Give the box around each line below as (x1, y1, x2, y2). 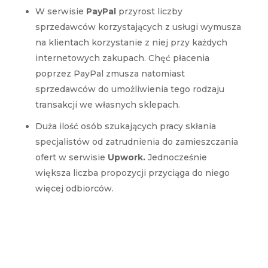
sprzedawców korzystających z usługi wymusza (35, 21, 241, 32)
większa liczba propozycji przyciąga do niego (35, 167, 230, 178)
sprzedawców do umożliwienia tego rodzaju (35, 83, 224, 95)
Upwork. (107, 151, 145, 163)
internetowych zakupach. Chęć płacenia (35, 52, 209, 63)
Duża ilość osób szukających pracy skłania (35, 120, 216, 132)
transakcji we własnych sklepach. (35, 99, 180, 110)
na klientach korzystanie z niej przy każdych (35, 36, 227, 48)
